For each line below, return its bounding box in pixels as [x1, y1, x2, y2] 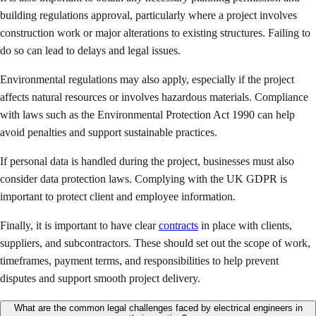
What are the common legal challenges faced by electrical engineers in [13, 302, 303, 313]
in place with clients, [198, 219, 292, 231]
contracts [159, 219, 198, 231]
